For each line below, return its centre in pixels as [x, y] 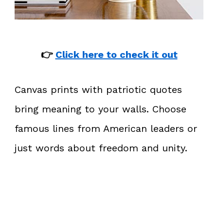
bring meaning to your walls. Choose [100, 109]
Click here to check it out [116, 54]
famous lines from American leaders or [106, 128]
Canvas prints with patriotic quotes [98, 89]
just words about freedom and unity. [101, 148]
